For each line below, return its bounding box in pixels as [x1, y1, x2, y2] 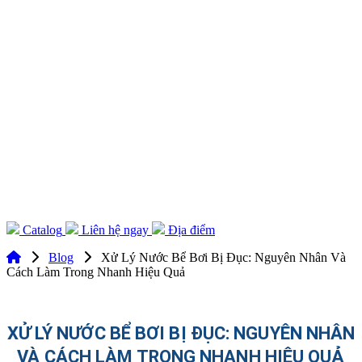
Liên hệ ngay [82, 222, 149, 237]
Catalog [23, 222, 62, 237]
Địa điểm [168, 222, 215, 237]
